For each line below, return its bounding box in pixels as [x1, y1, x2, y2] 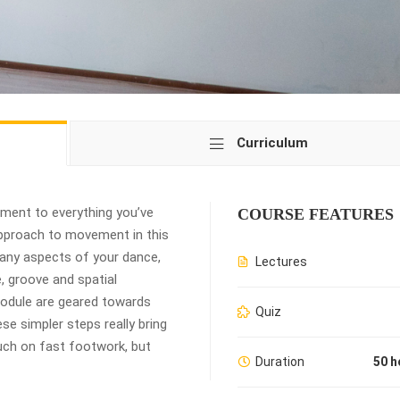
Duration [254, 354, 304, 369]
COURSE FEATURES [237, 204, 394, 223]
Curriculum [236, 134, 308, 151]
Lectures [254, 254, 307, 269]
